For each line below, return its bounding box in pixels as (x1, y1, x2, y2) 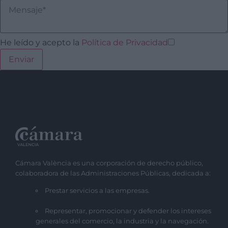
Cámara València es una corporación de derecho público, (15, 158, 203, 167)
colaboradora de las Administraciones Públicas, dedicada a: (15, 168, 211, 177)
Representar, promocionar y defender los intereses (45, 207, 211, 215)
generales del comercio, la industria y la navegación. (36, 217, 209, 225)
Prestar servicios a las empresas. (45, 186, 150, 195)
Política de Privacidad (81, 37, 168, 47)
